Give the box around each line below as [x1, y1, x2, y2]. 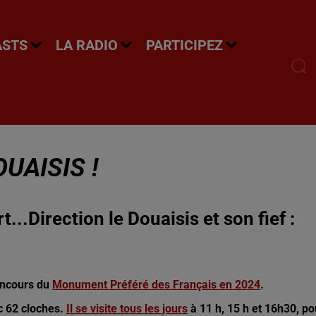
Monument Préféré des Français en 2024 [52, 278, 260, 291]
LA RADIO [56, 36, 118, 54]
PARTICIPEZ [146, 36, 223, 54]
